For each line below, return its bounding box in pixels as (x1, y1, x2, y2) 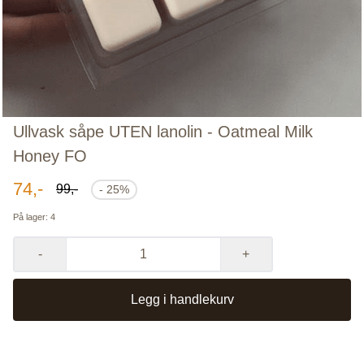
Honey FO (13, 147, 87, 166)
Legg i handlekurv (130, 292, 234, 307)
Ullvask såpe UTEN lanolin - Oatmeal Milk (13, 123, 313, 141)
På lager (13, 212, 45, 223)
